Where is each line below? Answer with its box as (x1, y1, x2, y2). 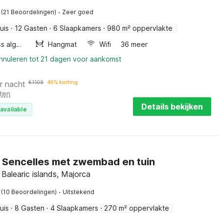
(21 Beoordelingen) (1, 8, 56, 16)
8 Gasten (15, 204, 44, 212)
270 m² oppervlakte (104, 204, 169, 212)
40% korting (47, 79, 78, 85)
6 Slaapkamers (53, 24, 101, 32)
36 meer (120, 40, 148, 48)
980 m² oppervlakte (107, 24, 173, 32)
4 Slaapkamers (50, 204, 98, 212)
